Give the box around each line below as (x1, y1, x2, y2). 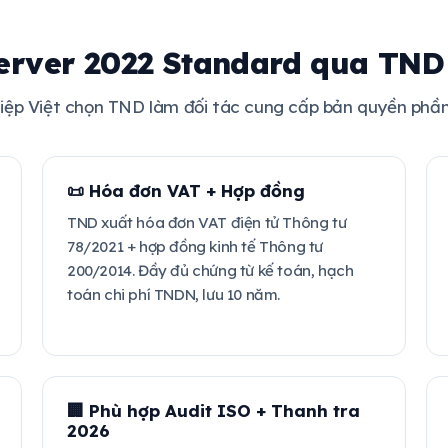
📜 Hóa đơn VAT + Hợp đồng (67, 180, 305, 201)
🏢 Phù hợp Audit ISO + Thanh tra (67, 400, 360, 421)
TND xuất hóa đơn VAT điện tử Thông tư (67, 213, 347, 232)
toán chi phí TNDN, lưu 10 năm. (67, 285, 281, 304)
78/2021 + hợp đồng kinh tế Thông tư (67, 237, 323, 256)
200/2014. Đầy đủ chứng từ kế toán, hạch (67, 261, 354, 280)
